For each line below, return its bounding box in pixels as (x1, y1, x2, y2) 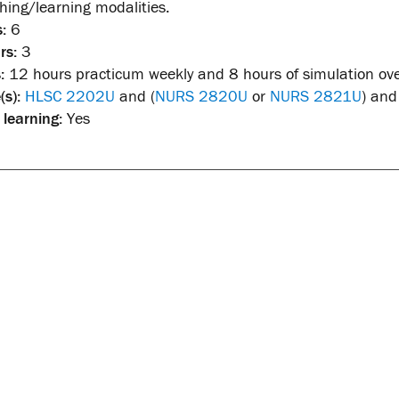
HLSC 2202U (24, 87, 115, 106)
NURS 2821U (269, 87, 362, 106)
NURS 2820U (154, 87, 248, 106)
